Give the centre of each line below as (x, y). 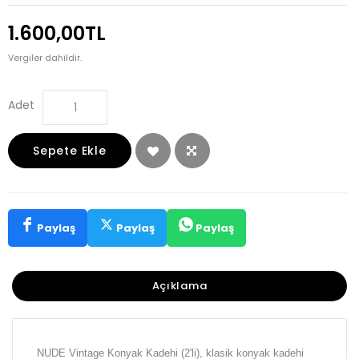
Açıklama (179, 286)
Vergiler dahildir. (45, 58)
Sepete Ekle (70, 151)
